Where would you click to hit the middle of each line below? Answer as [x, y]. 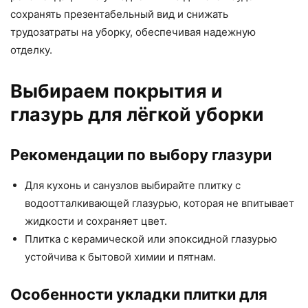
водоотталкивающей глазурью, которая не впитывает [159, 203]
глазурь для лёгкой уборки [137, 115]
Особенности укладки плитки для [139, 295]
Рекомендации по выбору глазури [141, 155]
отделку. [31, 50]
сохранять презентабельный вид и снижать [119, 14]
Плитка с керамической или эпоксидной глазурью [151, 239]
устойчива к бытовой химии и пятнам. [120, 257]
